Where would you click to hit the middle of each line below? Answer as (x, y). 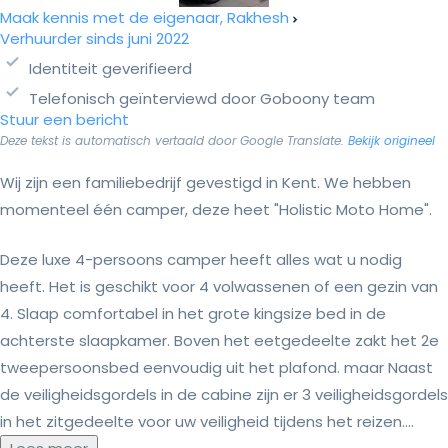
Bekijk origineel (391, 141)
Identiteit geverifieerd (110, 69)
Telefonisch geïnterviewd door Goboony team (202, 99)
